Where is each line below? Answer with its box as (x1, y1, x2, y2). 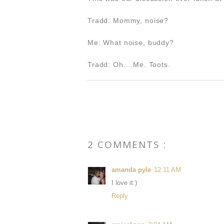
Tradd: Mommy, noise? (87, 16, 169, 24)
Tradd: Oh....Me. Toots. (87, 60, 170, 68)
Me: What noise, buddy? (87, 38, 174, 46)
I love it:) (111, 178, 137, 186)
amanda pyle (111, 165, 151, 173)
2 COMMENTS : (87, 137, 166, 151)
